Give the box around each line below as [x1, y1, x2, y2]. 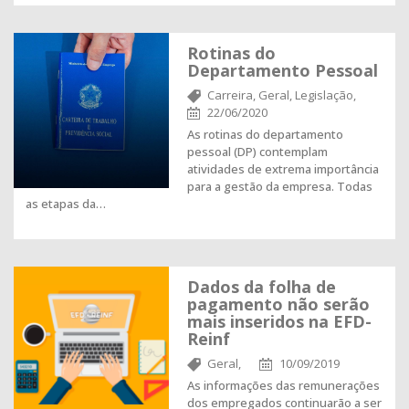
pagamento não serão [187, 293, 370, 315]
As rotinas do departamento [187, 126, 343, 142]
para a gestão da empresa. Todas [187, 178, 372, 194]
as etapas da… [26, 195, 106, 212]
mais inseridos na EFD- [187, 310, 372, 332]
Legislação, [295, 87, 356, 103]
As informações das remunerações [187, 377, 380, 393]
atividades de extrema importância [187, 161, 379, 177]
